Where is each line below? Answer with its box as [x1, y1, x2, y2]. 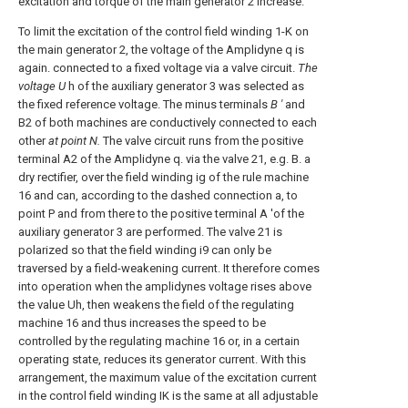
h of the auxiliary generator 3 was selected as [66, 79, 304, 93]
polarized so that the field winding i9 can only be [18, 243, 271, 257]
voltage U [18, 79, 66, 93]
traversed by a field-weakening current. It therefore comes [18, 261, 320, 275]
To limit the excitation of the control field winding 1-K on [18, 25, 309, 38]
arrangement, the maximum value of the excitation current [18, 371, 317, 384]
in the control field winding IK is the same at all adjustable [18, 389, 318, 403]
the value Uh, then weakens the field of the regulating [18, 298, 294, 311]
